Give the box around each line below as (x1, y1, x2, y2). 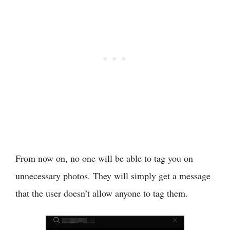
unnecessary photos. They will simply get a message (15, 169, 210, 182)
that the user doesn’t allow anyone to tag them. (15, 186, 188, 199)
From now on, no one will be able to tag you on (15, 151, 193, 164)
